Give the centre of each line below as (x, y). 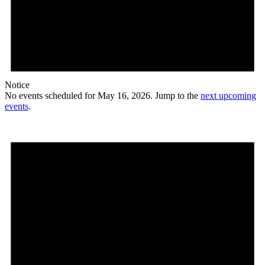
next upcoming (228, 95)
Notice (17, 85)
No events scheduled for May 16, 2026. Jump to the (103, 95)
